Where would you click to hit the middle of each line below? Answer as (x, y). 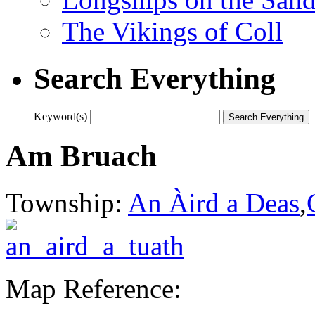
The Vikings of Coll (172, 31)
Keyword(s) (60, 116)
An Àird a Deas (214, 202)
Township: (67, 202)
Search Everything (155, 78)
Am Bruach (81, 155)
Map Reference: (94, 288)
